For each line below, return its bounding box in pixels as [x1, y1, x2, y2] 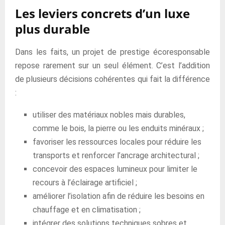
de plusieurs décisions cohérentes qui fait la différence [15, 74, 210, 84]
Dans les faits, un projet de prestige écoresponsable [15, 47, 210, 57]
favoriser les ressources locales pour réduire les [33, 137, 201, 147]
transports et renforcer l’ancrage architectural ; [33, 151, 199, 160]
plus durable [15, 21, 90, 37]
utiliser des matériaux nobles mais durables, [33, 110, 185, 120]
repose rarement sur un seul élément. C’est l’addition [15, 61, 210, 70]
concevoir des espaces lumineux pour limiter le [33, 164, 197, 174]
